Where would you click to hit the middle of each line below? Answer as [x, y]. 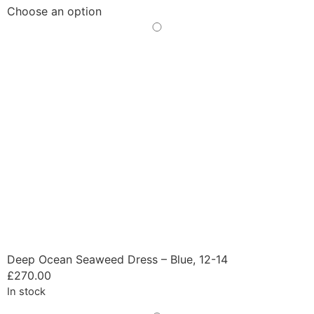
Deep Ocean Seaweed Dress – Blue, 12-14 [117, 260]
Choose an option [54, 12]
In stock [26, 291]
